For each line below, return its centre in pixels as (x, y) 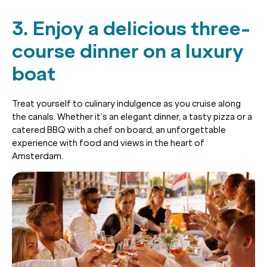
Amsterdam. (38, 156)
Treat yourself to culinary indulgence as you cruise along (126, 103)
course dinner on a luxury (128, 51)
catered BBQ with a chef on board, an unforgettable (119, 130)
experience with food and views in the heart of (108, 143)
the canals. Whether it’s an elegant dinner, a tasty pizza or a (132, 117)
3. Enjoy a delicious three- (131, 28)
